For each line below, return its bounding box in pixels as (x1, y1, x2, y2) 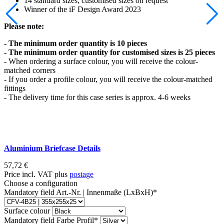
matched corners (4, 65, 55, 74)
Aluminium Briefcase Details (4, 143, 100, 152)
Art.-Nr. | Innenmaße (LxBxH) (56, 187, 153, 196)
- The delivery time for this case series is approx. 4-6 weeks (4, 92, 190, 101)
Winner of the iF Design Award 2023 (24, 4, 141, 13)
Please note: (4, 21, 44, 30)
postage (69, 169, 93, 178)
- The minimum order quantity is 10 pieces (4, 38, 147, 47)
